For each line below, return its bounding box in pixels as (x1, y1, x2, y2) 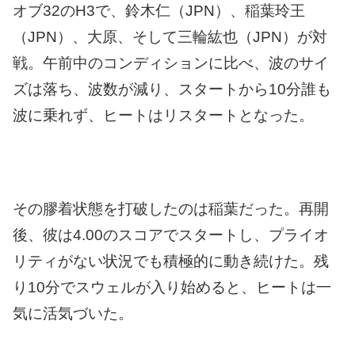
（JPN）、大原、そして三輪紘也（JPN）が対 (13, 28, 327, 45)
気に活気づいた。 (13, 305, 133, 323)
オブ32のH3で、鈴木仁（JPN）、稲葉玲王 (13, 2, 305, 19)
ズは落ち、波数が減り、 (13, 80, 178, 97)
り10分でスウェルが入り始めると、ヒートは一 (13, 279, 331, 296)
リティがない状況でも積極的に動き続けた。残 (13, 253, 329, 270)
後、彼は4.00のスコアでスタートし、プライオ (13, 227, 329, 244)
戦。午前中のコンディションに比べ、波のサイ (13, 54, 329, 71)
